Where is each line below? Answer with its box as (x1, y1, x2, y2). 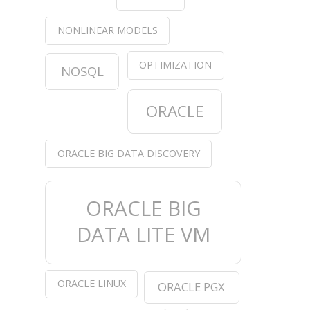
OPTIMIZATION (139, 57, 212, 71)
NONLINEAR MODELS (57, 24, 158, 37)
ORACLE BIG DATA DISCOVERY (57, 146, 200, 160)
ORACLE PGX (158, 279, 226, 295)
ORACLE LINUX (57, 277, 126, 291)
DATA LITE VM (76, 221, 210, 249)
